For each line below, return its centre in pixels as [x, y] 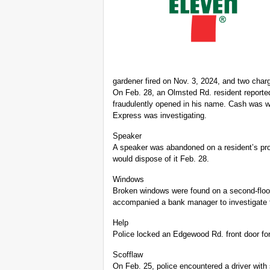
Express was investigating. [160, 116]
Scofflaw [128, 255]
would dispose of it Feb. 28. [161, 159]
